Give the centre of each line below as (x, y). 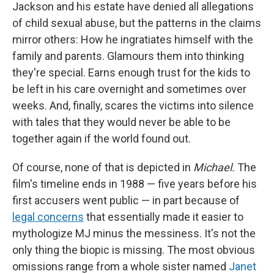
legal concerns (48, 217)
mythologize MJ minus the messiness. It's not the (134, 234)
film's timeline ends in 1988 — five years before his (135, 184)
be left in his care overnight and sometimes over (129, 89)
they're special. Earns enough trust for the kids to (131, 73)
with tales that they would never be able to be (121, 122)
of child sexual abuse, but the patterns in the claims (137, 23)
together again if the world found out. (102, 139)
